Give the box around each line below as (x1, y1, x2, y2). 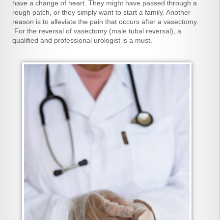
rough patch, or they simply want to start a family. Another (12, 8, 191, 16)
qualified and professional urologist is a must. (12, 36, 152, 44)
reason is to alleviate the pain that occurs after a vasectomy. (12, 18, 198, 26)
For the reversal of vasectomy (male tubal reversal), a (12, 27, 181, 35)
